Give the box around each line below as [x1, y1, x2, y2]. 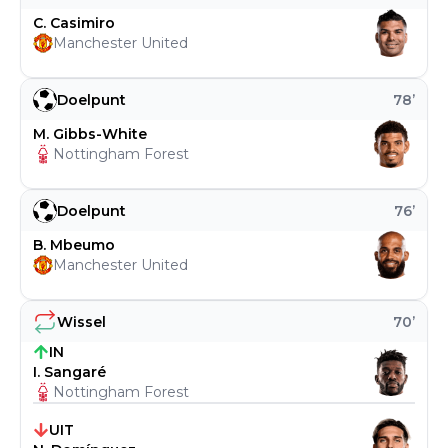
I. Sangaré [33, 363, 106, 381]
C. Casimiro [33, 14, 115, 32]
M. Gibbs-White [33, 125, 147, 143]
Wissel [57, 312, 106, 331]
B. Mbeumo [33, 236, 115, 254]
